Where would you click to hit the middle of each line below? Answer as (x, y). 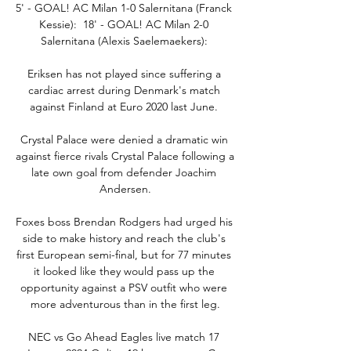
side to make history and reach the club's (124, 238)
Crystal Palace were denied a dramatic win (124, 139)
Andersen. (125, 188)
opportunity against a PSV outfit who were (124, 287)
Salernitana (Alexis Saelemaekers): (125, 40)
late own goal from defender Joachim (124, 172)
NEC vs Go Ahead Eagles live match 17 (124, 337)
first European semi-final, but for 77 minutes (124, 254)
